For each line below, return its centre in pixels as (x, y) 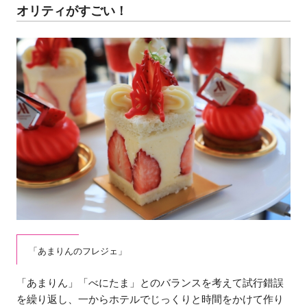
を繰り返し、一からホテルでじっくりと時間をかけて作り (150, 299)
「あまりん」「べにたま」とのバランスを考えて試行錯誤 (150, 282)
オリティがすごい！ (72, 11)
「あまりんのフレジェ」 (78, 251)
